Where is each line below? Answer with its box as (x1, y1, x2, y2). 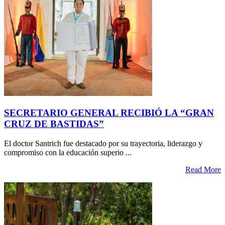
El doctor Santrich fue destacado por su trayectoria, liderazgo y (4, 139, 202, 148)
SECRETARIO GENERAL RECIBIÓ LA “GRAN (4, 107, 214, 118)
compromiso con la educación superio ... (4, 148, 132, 157)
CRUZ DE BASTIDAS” (4, 118, 104, 129)
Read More (185, 165, 221, 174)
